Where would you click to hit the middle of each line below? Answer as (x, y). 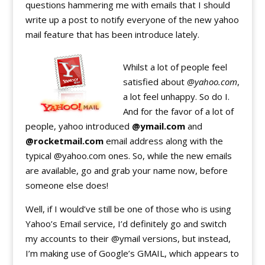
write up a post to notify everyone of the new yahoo (132, 20)
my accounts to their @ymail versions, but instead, (128, 238)
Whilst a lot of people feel (175, 67)
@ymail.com (158, 126)
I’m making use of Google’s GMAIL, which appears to (132, 253)
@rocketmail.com (64, 141)
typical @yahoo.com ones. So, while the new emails (128, 156)
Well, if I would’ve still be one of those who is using (128, 209)
